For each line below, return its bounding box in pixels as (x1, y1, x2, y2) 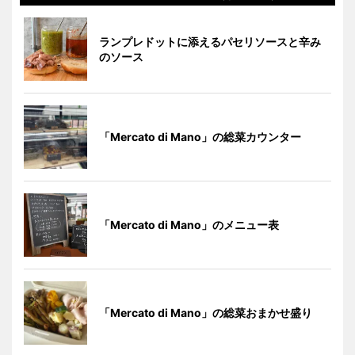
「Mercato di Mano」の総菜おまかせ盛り (99, 305, 312, 319)
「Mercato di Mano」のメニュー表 (99, 217, 279, 231)
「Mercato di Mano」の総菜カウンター (99, 129, 301, 143)
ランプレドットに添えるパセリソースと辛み (99, 34, 321, 48)
